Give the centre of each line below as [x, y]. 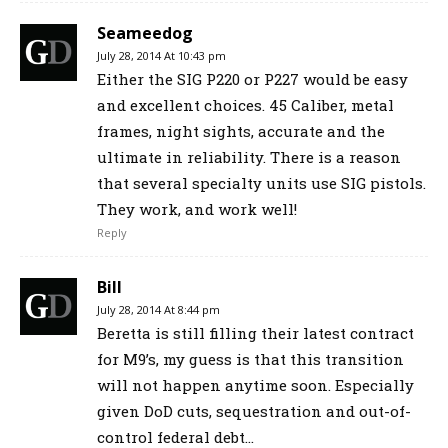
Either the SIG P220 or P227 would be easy [252, 79]
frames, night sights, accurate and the [240, 131]
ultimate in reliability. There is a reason [248, 157]
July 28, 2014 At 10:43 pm [161, 56]
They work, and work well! [196, 209]
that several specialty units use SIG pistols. [261, 183]
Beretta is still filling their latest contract [255, 333]
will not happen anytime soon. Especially [255, 385]
